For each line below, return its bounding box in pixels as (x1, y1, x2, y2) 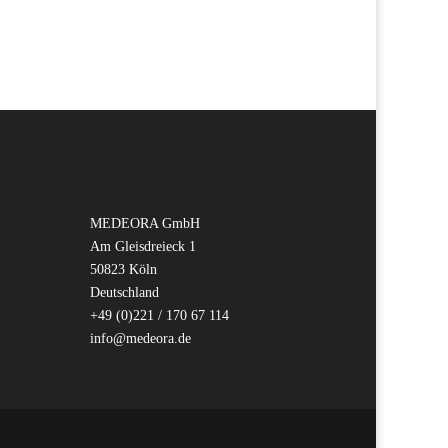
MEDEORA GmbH (90, 215, 201, 231)
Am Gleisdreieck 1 (90, 238, 197, 254)
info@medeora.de (90, 330, 192, 346)
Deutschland (90, 284, 160, 300)
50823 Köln (90, 261, 158, 277)
